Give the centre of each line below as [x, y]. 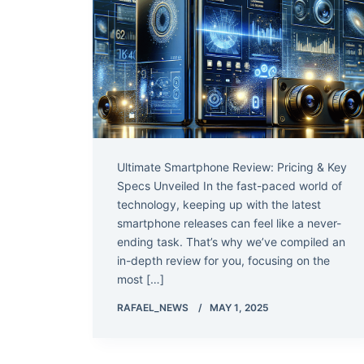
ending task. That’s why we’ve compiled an [231, 241]
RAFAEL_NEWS [153, 307]
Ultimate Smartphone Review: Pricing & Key [232, 167]
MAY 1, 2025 [239, 307]
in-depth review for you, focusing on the [223, 260]
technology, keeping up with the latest [219, 204]
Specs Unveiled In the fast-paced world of [230, 185]
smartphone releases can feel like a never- [229, 223]
